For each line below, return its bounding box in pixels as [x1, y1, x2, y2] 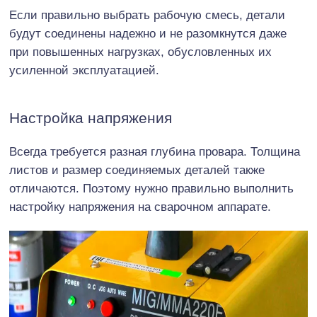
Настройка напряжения [9, 109, 172, 126]
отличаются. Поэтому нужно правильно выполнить [9, 181, 294, 195]
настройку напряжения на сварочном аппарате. [9, 200, 271, 214]
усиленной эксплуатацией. [9, 63, 159, 77]
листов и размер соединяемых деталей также [9, 163, 265, 177]
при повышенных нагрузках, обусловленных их [9, 45, 272, 59]
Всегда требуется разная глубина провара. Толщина [9, 144, 300, 158]
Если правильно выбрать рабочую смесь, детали [9, 8, 285, 22]
